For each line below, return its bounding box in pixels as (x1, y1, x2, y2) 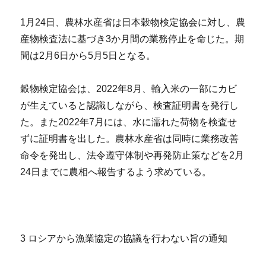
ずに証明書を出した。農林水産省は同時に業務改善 (20, 134, 239, 144)
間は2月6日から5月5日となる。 (20, 50, 156, 61)
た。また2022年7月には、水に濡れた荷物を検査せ (20, 117, 237, 128)
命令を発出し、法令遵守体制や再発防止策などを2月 (20, 150, 245, 161)
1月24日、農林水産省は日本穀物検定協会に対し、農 (20, 17, 246, 28)
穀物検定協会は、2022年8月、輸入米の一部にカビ (20, 84, 237, 94)
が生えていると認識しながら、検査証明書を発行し (20, 100, 239, 111)
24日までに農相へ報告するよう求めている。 (20, 167, 212, 178)
